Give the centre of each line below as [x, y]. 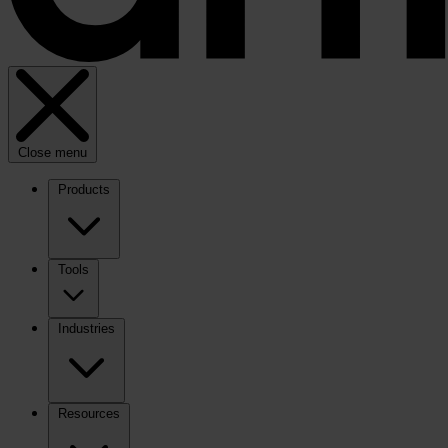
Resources [89, 413]
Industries [86, 328]
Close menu [52, 152]
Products [84, 189]
